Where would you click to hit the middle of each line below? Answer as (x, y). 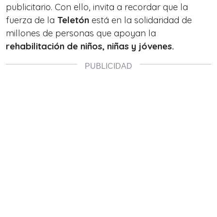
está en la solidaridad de (140, 20)
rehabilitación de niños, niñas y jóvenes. (90, 46)
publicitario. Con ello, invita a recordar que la (97, 7)
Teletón (73, 20)
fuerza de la (31, 20)
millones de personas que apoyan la (81, 33)
